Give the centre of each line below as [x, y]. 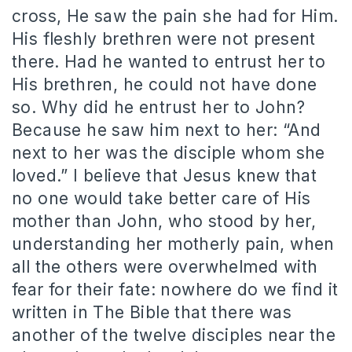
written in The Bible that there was [152, 312]
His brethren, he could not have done [165, 84]
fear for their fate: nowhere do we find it [175, 289]
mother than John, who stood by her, [164, 221]
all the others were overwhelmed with [165, 266]
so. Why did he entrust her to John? [158, 107]
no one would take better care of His [161, 198]
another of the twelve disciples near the [174, 335]
